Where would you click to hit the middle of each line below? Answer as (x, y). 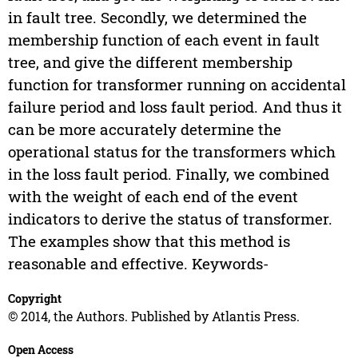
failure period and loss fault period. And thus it (175, 107)
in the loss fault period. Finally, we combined (168, 174)
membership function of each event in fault (163, 40)
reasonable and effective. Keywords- (138, 264)
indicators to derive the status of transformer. (170, 219)
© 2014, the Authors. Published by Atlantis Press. (153, 316)
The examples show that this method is (149, 241)
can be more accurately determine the (144, 129)
